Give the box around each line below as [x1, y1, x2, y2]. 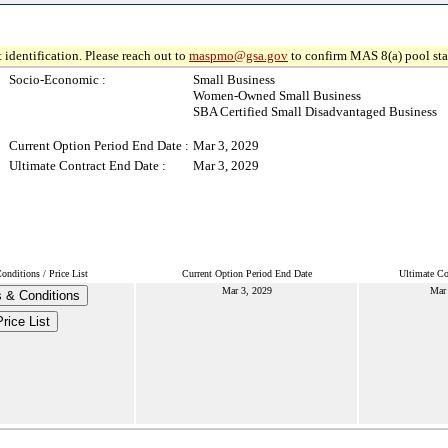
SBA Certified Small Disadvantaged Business [193, 104, 437, 119]
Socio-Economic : [9, 72, 106, 87]
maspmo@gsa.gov [189, 48, 288, 63]
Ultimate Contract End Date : [9, 158, 166, 173]
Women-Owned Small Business [193, 88, 361, 103]
